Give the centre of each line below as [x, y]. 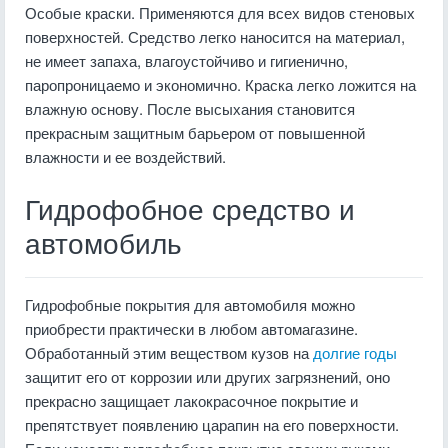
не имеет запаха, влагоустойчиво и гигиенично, [186, 60]
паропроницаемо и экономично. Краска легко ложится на [220, 84]
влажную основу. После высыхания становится [190, 108]
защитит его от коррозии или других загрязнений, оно [207, 376]
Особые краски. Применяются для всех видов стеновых [220, 12]
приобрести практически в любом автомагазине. [191, 328]
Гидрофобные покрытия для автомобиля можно [190, 304]
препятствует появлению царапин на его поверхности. [212, 424]
